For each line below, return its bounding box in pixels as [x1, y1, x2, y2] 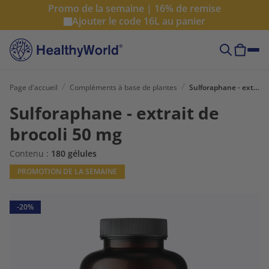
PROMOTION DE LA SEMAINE [17, 166, 117, 177]
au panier [160, 14, 205, 28]
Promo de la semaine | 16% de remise [48, 2, 221, 15]
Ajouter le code [72, 14, 144, 28]
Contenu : [10, 147, 51, 159]
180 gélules [51, 147, 97, 159]
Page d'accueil [10, 82, 58, 92]
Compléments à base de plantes [70, 82, 177, 92]
